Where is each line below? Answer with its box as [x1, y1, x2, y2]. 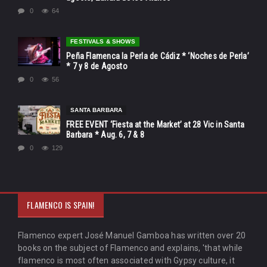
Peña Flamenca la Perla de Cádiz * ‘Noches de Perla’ [66, 51, 249, 61]
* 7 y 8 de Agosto [66, 61, 128, 72]
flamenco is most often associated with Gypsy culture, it [18, 256, 235, 266]
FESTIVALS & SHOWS [70, 38, 135, 45]
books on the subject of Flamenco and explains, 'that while [18, 243, 243, 253]
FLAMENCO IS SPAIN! [27, 198, 95, 212]
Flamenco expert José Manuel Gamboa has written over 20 [18, 231, 246, 241]
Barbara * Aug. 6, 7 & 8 [66, 130, 145, 140]
